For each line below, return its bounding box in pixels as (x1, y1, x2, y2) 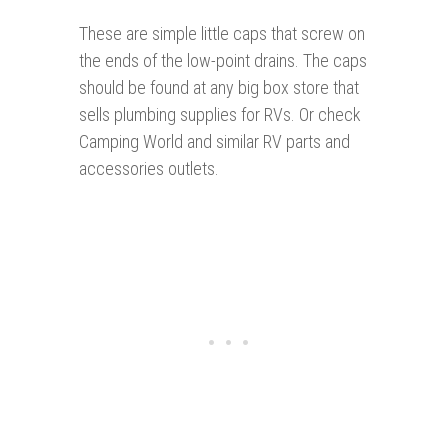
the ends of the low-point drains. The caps (79, 50, 367, 72)
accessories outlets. (79, 158, 219, 180)
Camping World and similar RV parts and (79, 131, 350, 153)
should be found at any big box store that (79, 77, 359, 99)
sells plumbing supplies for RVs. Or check (79, 104, 361, 126)
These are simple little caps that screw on (79, 23, 365, 45)
